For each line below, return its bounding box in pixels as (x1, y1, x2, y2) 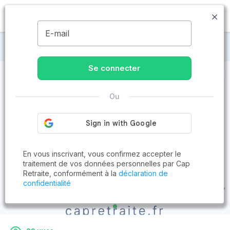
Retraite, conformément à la (23, 169, 119, 178)
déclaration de (119, 169, 168, 178)
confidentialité (23, 179, 71, 187)
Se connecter (88, 63, 141, 73)
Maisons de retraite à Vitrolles (20, 41, 138, 51)
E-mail (45, 28, 69, 39)
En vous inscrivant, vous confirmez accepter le (23, 149, 181, 158)
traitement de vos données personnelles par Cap (23, 159, 190, 168)
